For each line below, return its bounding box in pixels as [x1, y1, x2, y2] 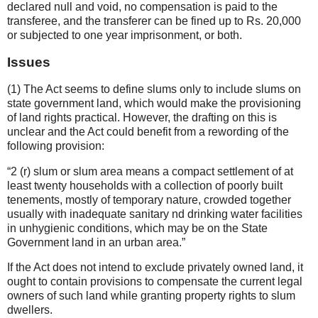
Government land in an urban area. [7, 236, 182, 248]
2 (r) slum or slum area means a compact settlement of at [11, 165, 293, 177]
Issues [7, 54, 50, 70]
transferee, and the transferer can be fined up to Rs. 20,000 [7, 15, 301, 28]
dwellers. [7, 304, 53, 317]
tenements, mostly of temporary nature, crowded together [7, 193, 291, 206]
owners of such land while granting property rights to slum [7, 290, 295, 302]
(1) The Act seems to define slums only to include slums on [7, 82, 301, 95]
